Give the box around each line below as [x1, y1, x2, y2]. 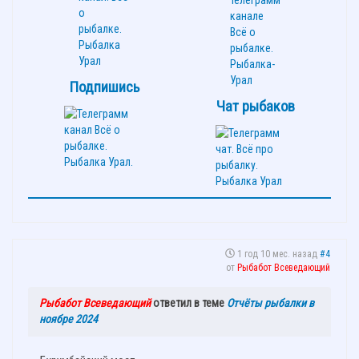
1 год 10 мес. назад [237, 248, 317, 260]
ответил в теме [151, 296, 227, 309]
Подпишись [68, 78, 139, 96]
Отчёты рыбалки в [227, 296, 314, 309]
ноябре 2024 [39, 312, 98, 325]
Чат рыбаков [216, 97, 295, 115]
